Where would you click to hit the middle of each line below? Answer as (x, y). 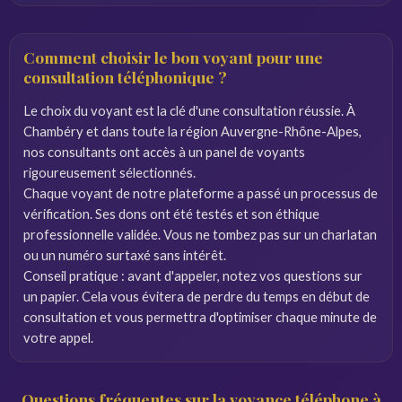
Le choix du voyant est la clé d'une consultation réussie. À (189, 110)
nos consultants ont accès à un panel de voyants (164, 152)
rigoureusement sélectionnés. (109, 172)
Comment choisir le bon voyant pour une (173, 57)
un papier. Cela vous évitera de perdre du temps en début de (197, 296)
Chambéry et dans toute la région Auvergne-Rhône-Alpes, (192, 131)
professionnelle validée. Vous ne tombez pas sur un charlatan (200, 234)
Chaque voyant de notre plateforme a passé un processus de (201, 193)
